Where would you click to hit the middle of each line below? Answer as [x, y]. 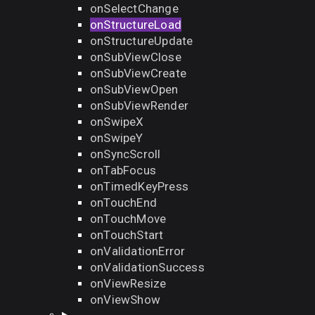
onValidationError [138, 251]
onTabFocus [123, 170]
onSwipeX [117, 122]
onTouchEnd [123, 202]
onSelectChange [134, 8]
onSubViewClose [136, 57]
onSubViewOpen [134, 89]
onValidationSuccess [147, 267]
